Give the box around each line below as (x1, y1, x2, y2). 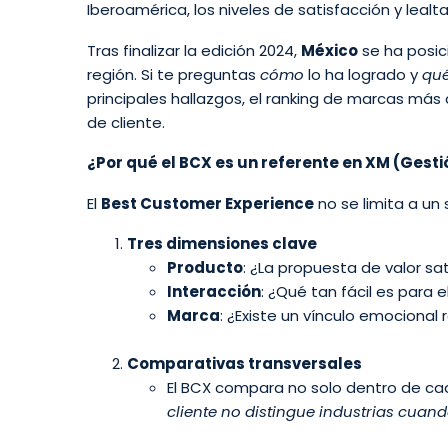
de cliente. (87, 111, 165, 133)
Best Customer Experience (101, 192, 314, 214)
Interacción (167, 281, 261, 303)
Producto (167, 257, 243, 279)
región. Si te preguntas (87, 63, 260, 85)
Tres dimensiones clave (127, 233, 317, 255)
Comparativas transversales (127, 353, 362, 375)
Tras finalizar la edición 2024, (87, 39, 301, 61)
